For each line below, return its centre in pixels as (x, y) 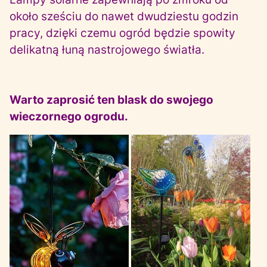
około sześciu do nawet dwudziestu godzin (124, 16)
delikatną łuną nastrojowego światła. (107, 50)
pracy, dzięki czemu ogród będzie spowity (122, 33)
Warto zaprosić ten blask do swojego (111, 100)
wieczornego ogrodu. (69, 117)
